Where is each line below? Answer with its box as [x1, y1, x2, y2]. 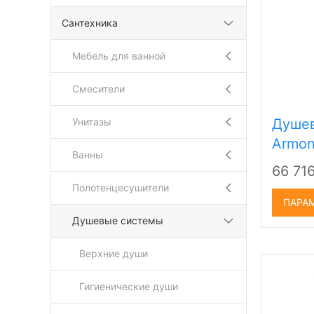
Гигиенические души [79, 280, 178, 292]
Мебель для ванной [72, 50, 165, 62]
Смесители [72, 83, 125, 95]
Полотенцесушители [72, 182, 169, 193]
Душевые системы [72, 214, 163, 226]
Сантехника [62, 17, 118, 29]
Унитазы [72, 116, 111, 128]
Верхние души [79, 247, 148, 259]
